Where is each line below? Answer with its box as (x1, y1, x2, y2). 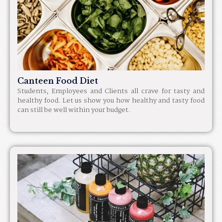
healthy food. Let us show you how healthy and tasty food (17, 95, 205, 106)
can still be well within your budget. (17, 104, 130, 115)
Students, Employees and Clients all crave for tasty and (17, 85, 205, 97)
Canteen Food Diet (17, 75, 98, 86)
